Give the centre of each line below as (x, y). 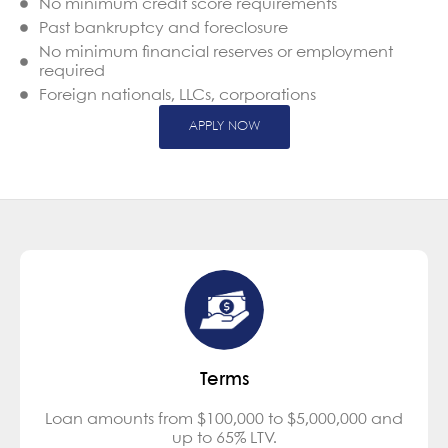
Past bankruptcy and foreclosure (163, 28)
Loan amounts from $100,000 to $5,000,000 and (224, 419)
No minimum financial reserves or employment (216, 52)
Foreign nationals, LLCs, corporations (177, 95)
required (72, 71)
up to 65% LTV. (224, 438)
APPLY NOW (224, 126)
